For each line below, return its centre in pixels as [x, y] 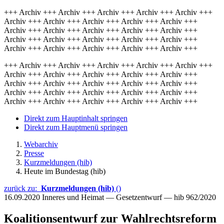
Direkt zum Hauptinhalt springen [76, 118]
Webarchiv [41, 144]
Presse [34, 153]
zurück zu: [22, 188]
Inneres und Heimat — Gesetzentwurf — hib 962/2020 [129, 197]
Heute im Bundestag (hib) [65, 171]
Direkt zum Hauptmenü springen [76, 127]
